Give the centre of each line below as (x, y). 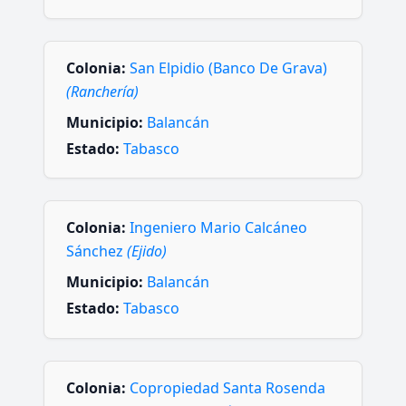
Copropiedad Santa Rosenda (227, 387)
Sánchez (97, 251)
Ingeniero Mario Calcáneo (218, 228)
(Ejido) (147, 251)
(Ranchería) (102, 91)
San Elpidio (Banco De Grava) (228, 68)
